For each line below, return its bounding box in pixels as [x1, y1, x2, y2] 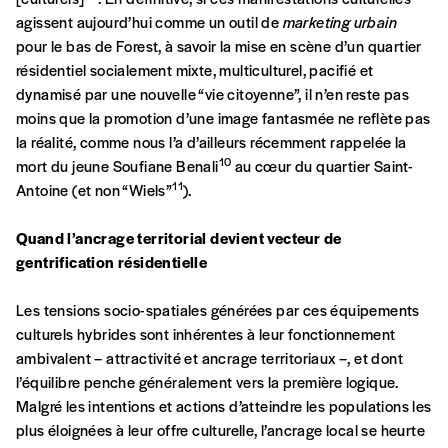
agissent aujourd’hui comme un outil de [16, 11, 283, 33]
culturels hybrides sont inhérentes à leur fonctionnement [16, 323, 396, 345]
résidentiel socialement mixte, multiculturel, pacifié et [16, 59, 374, 81]
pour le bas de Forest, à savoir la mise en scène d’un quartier [16, 35, 422, 57]
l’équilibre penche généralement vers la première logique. [16, 371, 399, 393]
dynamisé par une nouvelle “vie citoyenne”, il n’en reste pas [16, 83, 409, 105]
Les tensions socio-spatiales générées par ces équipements [16, 299, 420, 321]
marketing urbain [282, 11, 398, 33]
